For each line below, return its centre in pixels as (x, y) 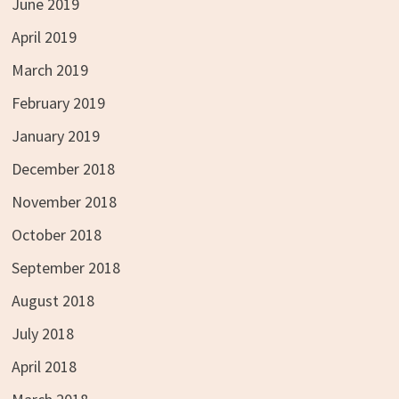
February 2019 (58, 102)
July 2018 (42, 333)
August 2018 (53, 300)
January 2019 (55, 135)
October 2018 (56, 234)
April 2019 (44, 37)
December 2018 (63, 168)
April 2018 (44, 366)
